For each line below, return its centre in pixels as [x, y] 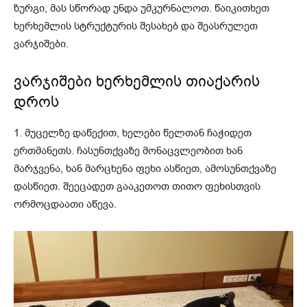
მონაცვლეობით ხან [191, 151]
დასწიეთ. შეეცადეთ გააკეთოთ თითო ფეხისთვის [137, 187]
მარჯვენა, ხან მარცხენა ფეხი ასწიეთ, [109, 169]
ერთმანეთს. [45, 151]
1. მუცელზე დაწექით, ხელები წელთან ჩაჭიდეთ [133, 133]
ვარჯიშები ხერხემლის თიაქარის [137, 82]
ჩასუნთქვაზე [108, 151]
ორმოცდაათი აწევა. [65, 205]
